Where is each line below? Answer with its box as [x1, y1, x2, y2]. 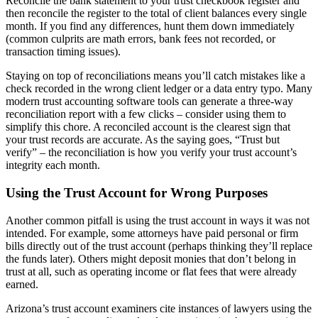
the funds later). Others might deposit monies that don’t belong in [6, 252, 296, 265]
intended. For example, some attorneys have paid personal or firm [6, 226, 298, 239]
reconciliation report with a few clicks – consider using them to [6, 108, 286, 121]
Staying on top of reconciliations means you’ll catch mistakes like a [6, 70, 305, 82]
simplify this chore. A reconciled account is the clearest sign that [6, 121, 290, 133]
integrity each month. [6, 159, 100, 172]
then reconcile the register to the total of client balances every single [6, 7, 307, 20]
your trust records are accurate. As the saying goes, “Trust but [6, 133, 280, 146]
